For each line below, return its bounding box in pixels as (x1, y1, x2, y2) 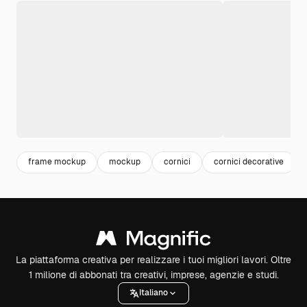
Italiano (139, 287, 168, 299)
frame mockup (28, 156, 86, 168)
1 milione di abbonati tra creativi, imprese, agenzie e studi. (28, 268, 279, 281)
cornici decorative (214, 156, 284, 168)
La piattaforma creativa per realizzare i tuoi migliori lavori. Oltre (16, 253, 291, 266)
